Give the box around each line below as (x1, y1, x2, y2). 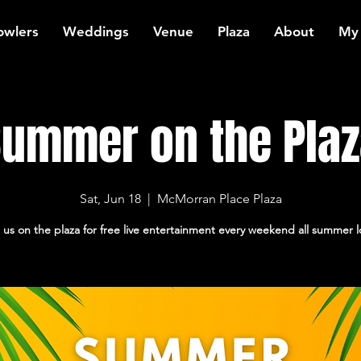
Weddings (63, 23, 129, 39)
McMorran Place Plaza (156, 191, 282, 206)
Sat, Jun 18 (79, 191, 141, 206)
